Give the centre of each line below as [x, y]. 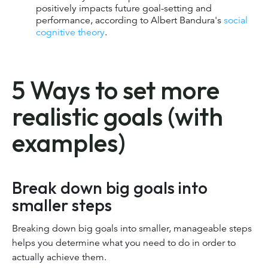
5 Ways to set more [116, 90]
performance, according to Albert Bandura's [130, 21]
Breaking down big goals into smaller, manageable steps [132, 229]
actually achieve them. [60, 258]
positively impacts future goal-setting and [124, 9]
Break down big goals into [110, 188]
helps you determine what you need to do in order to [124, 243]
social [236, 21]
